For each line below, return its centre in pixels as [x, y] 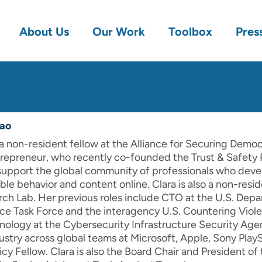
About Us [44, 31]
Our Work [119, 31]
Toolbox [190, 31]
